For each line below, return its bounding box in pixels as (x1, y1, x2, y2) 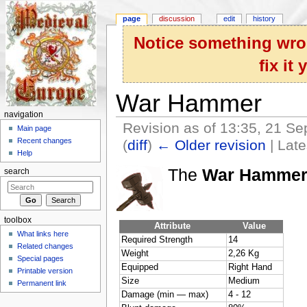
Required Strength (121, 235, 193, 245)
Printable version (17, 267, 73, 275)
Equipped (121, 262, 158, 273)
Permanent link (17, 279, 67, 288)
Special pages (17, 254, 64, 263)
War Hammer (115, 90, 262, 118)
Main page (17, 124, 52, 133)
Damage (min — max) (121, 290, 208, 300)
